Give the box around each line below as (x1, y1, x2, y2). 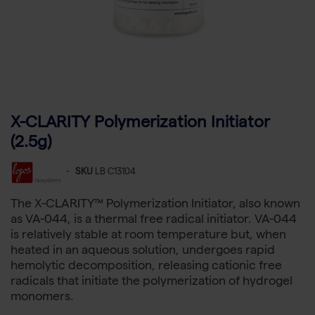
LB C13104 (95, 168, 136, 178)
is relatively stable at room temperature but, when (11, 230, 286, 243)
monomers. (11, 292, 74, 304)
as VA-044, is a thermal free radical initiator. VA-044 (11, 214, 297, 227)
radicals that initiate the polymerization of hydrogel (11, 276, 292, 289)
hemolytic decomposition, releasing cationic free (11, 261, 282, 274)
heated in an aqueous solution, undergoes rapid (11, 245, 275, 258)
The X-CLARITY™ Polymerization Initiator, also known (11, 199, 300, 212)
